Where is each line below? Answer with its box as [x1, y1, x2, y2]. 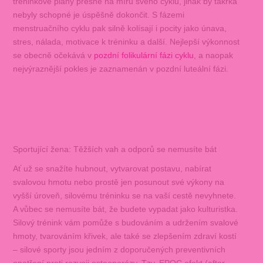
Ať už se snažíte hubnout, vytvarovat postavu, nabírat [12, 163, 211, 173]
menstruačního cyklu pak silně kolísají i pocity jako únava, [12, 23, 227, 33]
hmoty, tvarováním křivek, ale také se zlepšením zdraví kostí [12, 231, 237, 241]
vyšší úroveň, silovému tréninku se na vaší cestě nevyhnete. [12, 190, 236, 200]
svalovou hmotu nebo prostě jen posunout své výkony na [12, 177, 224, 187]
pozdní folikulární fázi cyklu [93, 50, 194, 60]
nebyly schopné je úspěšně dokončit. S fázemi [12, 10, 184, 20]
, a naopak [193, 50, 233, 60]
